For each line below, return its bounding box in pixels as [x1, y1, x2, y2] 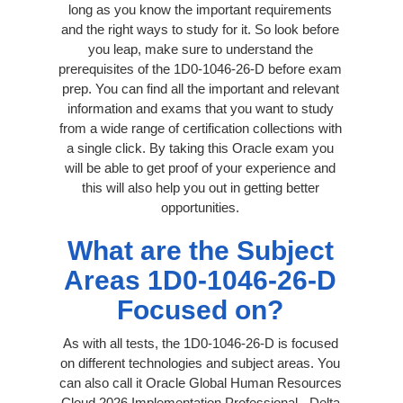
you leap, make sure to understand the [87, 40, 313, 57]
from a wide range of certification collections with [58, 120, 342, 136]
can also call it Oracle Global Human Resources [58, 374, 342, 390]
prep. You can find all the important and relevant [61, 80, 339, 96]
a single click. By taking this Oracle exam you [67, 139, 334, 156]
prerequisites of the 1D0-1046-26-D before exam [58, 60, 342, 76]
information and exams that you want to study [67, 100, 334, 116]
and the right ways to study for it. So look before [61, 21, 339, 37]
